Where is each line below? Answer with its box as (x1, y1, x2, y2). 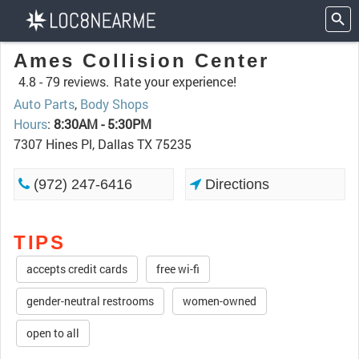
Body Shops (80, 95, 148, 112)
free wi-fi (156, 261, 200, 276)
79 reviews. (46, 73, 109, 90)
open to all (26, 325, 79, 341)
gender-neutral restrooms (26, 293, 154, 309)
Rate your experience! (114, 73, 236, 90)
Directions (201, 176, 270, 192)
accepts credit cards (26, 261, 127, 276)
